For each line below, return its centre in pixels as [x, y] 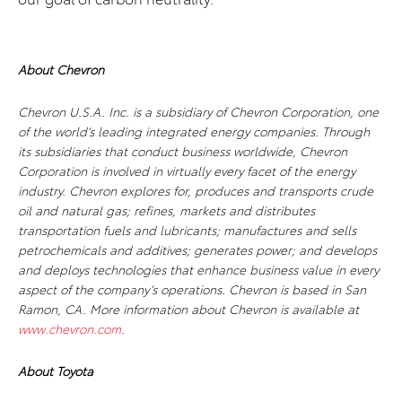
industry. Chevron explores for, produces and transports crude [196, 190]
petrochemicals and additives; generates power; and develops [197, 249]
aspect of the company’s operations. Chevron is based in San [192, 289]
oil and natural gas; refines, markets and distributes [166, 210]
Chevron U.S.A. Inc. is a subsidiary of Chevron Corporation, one [198, 111]
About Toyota [56, 371]
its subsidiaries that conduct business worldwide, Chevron [183, 151]
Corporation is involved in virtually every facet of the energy [187, 170]
